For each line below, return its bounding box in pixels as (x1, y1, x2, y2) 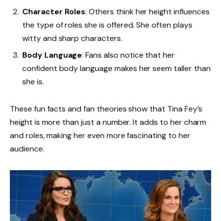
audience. (10, 144, 44, 154)
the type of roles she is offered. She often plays (22, 20, 192, 31)
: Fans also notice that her (82, 50, 175, 61)
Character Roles (22, 6, 86, 17)
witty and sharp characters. (22, 33, 122, 44)
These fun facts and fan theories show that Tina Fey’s (10, 104, 202, 114)
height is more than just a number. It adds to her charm (10, 117, 207, 128)
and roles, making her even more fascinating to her (10, 130, 190, 141)
